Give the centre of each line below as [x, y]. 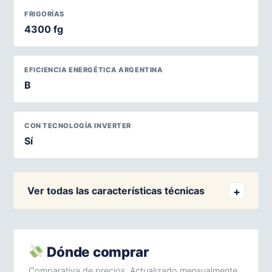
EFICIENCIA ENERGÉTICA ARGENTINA [94, 70]
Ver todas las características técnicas [116, 190]
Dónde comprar [96, 252]
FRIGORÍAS [45, 14]
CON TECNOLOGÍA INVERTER [78, 126]
